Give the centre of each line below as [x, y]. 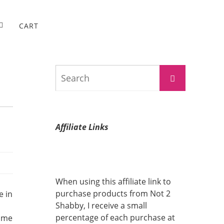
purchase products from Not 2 [113, 193]
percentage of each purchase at [115, 217]
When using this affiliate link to [113, 181]
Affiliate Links [82, 127]
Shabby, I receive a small [101, 205]
